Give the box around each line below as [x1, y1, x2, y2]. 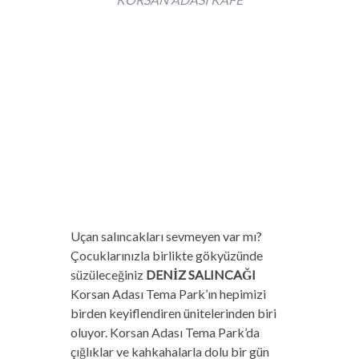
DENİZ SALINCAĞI [145, 266, 256, 282]
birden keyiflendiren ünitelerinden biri [70, 305, 276, 321]
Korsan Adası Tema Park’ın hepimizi [70, 285, 266, 301]
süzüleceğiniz [70, 266, 146, 282]
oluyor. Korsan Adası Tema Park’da [70, 324, 260, 340]
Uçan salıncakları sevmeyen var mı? [70, 228, 262, 244]
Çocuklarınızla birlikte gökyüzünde [70, 247, 263, 263]
